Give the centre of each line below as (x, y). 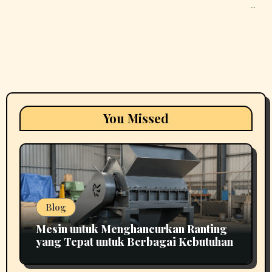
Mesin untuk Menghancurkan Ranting (131, 229)
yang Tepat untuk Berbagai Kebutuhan (134, 241)
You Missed (136, 118)
